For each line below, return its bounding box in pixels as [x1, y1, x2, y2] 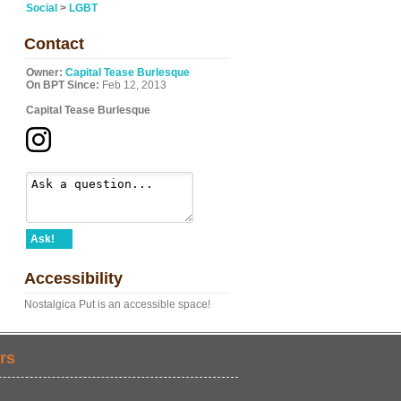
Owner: [26, 66, 63, 79]
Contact [24, 35, 84, 53]
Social [26, 2, 57, 14]
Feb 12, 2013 [99, 79, 166, 91]
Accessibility [24, 269, 123, 287]
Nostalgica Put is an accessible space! [24, 298, 210, 311]
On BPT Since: [26, 79, 99, 91]
